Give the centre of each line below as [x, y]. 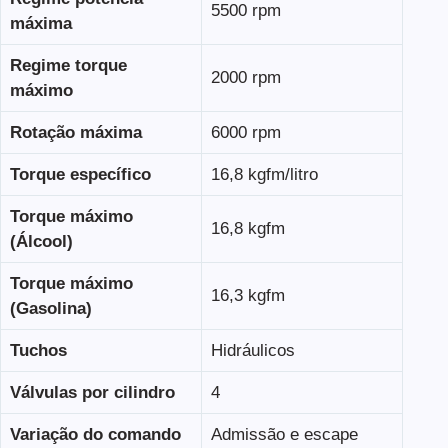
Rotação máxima [75, 132]
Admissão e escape [284, 434]
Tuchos [38, 350]
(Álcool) [41, 241]
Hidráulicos [252, 350]
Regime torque [68, 65]
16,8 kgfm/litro [264, 174]
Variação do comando [95, 434]
